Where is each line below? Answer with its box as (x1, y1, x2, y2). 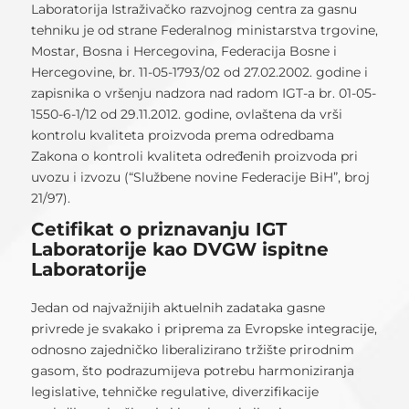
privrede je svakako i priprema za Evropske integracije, (30, 320, 377, 338)
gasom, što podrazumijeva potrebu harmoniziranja (30, 362, 354, 380)
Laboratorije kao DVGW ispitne (30, 238, 329, 261)
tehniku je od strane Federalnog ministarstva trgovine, (30, 21, 378, 38)
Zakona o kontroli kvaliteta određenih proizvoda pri (30, 147, 358, 164)
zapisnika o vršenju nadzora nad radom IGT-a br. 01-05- (30, 84, 376, 101)
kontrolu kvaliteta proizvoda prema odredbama (30, 126, 334, 143)
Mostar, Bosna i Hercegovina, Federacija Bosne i (30, 42, 337, 59)
